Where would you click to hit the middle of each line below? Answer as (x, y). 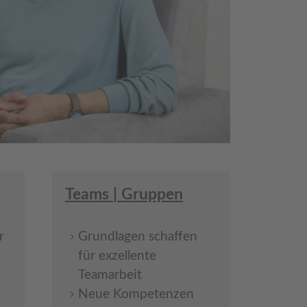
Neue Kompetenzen (136, 294)
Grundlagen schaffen (138, 236)
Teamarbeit (110, 275)
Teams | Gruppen (124, 194)
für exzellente (117, 256)
